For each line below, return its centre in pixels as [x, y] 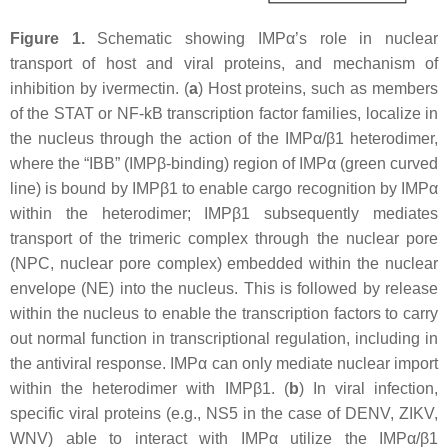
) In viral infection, [368, 389]
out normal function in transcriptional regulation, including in [224, 339]
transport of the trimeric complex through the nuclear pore [224, 239]
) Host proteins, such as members [317, 89]
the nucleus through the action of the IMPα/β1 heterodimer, [224, 139]
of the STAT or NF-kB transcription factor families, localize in [224, 114]
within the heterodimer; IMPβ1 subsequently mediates [224, 214]
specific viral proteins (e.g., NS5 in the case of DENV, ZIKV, [224, 414]
